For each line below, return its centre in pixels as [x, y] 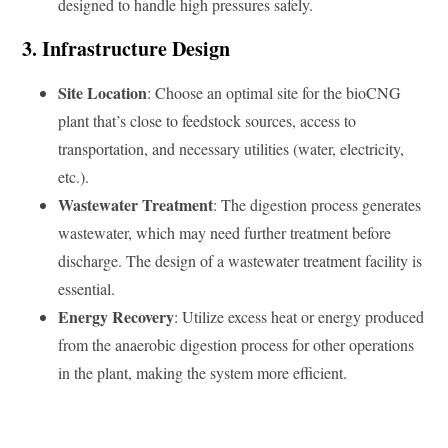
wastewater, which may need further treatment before [224, 232]
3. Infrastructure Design [126, 48]
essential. [86, 288]
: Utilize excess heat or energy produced [299, 316]
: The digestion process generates [317, 204]
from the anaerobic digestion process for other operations [236, 344]
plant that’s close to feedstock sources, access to [207, 120]
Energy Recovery [116, 316]
